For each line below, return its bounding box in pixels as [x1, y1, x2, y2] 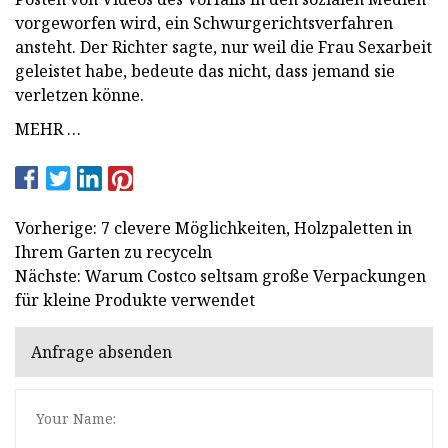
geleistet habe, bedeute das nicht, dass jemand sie [15, 59, 395, 82]
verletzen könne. [15, 83, 144, 106]
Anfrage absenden [31, 341, 172, 364]
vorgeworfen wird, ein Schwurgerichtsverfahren [15, 11, 393, 34]
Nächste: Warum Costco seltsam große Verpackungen [15, 264, 426, 287]
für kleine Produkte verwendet [15, 288, 255, 311]
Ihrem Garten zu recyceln [15, 240, 212, 263]
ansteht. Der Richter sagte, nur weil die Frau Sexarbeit [15, 35, 432, 58]
